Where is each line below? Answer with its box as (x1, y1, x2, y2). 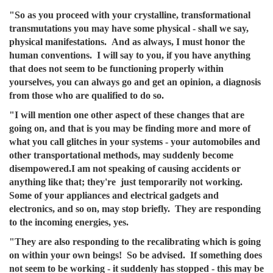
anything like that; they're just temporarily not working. (9, 177, 245, 187)
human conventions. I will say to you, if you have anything (9, 50, 250, 60)
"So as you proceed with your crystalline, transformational (9, 10, 250, 20)
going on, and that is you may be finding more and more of (9, 123, 250, 133)
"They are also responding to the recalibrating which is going (9, 236, 261, 247)
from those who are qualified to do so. (9, 90, 164, 101)
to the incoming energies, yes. (9, 217, 129, 227)
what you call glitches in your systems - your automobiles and (9, 136, 260, 147)
